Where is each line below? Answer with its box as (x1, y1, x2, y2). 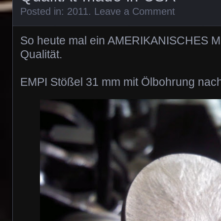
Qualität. (20, 48, 62, 61)
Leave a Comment (94, 6, 175, 17)
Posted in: (20, 6, 67, 17)
